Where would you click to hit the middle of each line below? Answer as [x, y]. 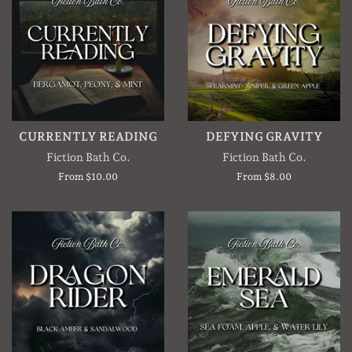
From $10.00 [88, 177]
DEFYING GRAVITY [264, 137]
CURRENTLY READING [88, 137]
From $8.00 [264, 177]
